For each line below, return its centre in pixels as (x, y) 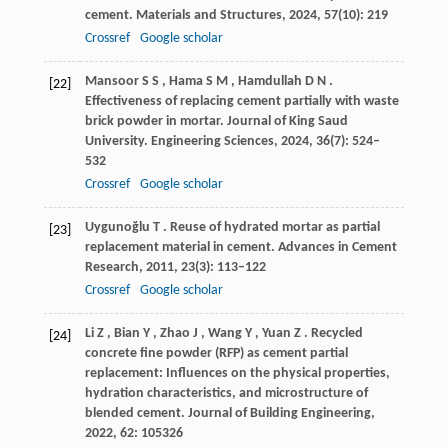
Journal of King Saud (287, 121)
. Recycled (333, 333)
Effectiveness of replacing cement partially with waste (241, 101)
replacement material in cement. (181, 247)
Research (111, 267)
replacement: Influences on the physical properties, (237, 373)
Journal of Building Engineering (279, 413)
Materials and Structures (208, 15)
